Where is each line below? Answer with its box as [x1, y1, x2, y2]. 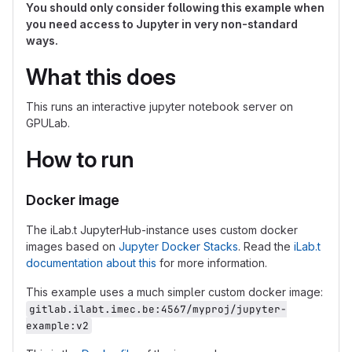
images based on [26, 240, 119, 253]
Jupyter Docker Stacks [119, 240, 238, 253]
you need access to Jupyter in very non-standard [26, 17, 298, 31]
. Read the [238, 240, 294, 253]
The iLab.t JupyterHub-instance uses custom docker [26, 223, 298, 236]
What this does [26, 64, 176, 90]
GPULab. [26, 116, 70, 130]
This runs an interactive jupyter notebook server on [26, 100, 293, 113]
